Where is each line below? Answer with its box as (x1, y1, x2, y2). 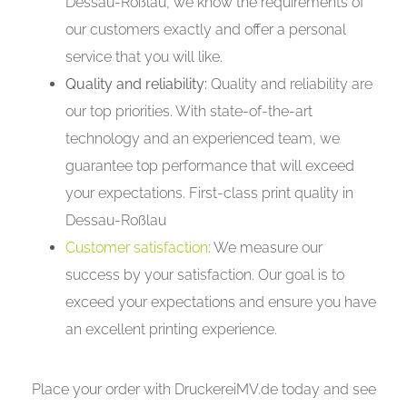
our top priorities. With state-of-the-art (65, 103, 313, 121)
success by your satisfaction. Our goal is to (65, 266, 345, 284)
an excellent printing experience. (65, 321, 278, 339)
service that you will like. (65, 48, 223, 66)
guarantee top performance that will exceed (65, 157, 355, 175)
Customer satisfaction (65, 239, 209, 257)
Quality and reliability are (207, 75, 373, 94)
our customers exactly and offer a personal (65, 21, 347, 39)
